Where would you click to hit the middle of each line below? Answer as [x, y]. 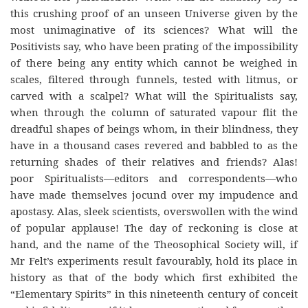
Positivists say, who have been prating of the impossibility [154, 46]
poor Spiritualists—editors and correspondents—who [154, 178]
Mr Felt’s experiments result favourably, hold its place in [154, 260]
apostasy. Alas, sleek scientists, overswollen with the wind [154, 211]
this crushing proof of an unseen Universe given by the [154, 13]
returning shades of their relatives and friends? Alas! [154, 161]
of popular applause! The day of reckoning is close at [154, 227]
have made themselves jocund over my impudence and [154, 194]
